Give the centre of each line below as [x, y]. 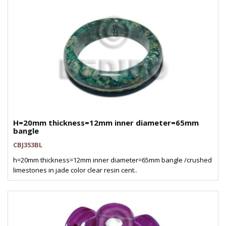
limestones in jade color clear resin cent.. [75, 170]
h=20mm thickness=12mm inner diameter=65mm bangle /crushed [112, 160]
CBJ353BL [28, 145]
